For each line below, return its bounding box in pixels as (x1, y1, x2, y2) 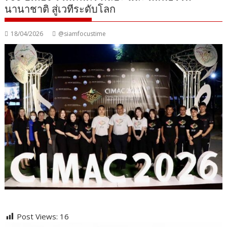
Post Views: (17, 211, 58, 221)
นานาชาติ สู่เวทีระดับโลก (5, 3, 116, 16)
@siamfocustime (58, 29, 106, 39)
